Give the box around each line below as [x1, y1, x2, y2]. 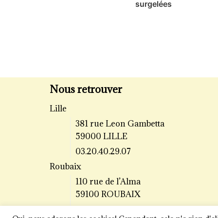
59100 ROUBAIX [75, 189, 141, 200]
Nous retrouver [50, 83, 122, 96]
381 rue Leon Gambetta [75, 118, 164, 129]
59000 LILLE [75, 131, 127, 142]
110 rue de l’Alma [75, 176, 141, 187]
